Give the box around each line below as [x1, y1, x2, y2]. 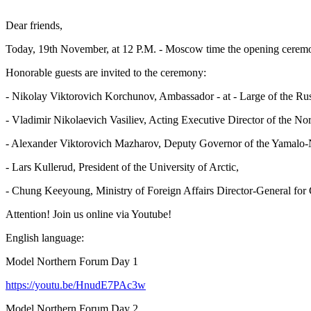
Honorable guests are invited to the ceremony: [6, 66, 206, 78]
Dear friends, [6, 19, 62, 31]
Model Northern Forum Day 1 [6, 255, 138, 267]
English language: [6, 231, 84, 244]
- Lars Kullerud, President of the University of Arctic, [6, 160, 239, 173]
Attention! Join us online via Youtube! [6, 208, 171, 220]
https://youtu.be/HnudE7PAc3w [6, 278, 146, 291]
